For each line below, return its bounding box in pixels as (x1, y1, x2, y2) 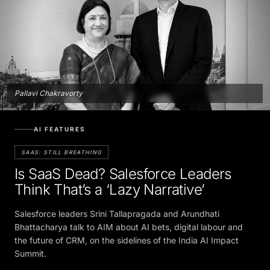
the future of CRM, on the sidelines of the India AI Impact (14, 230, 239, 241)
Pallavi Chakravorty (14, 84, 83, 93)
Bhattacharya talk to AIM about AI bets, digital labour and (14, 217, 243, 228)
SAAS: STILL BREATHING (21, 144, 102, 151)
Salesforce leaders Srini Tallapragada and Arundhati (14, 204, 219, 215)
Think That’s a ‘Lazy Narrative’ (14, 176, 205, 194)
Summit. (14, 243, 46, 254)
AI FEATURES (34, 121, 86, 128)
